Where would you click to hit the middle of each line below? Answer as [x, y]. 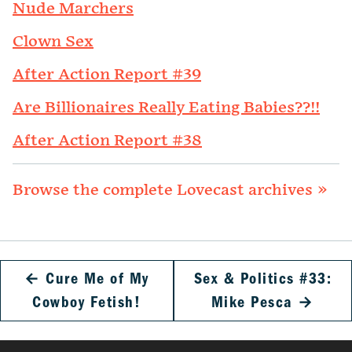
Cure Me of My [97, 279]
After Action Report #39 [107, 75]
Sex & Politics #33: [263, 279]
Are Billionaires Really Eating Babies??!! [166, 108]
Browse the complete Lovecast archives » [170, 191]
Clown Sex [53, 42]
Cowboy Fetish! [87, 302]
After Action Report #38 [107, 141]
